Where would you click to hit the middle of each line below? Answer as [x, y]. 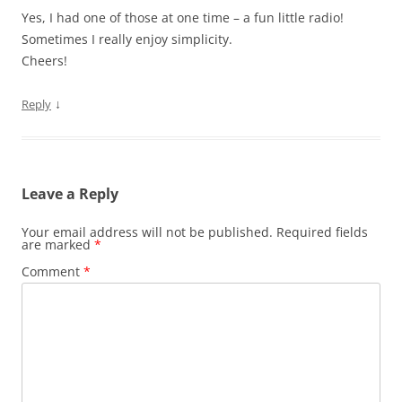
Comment [52, 272]
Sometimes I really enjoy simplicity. [127, 39]
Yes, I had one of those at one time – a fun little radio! [183, 18]
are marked [58, 245]
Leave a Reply [70, 194]
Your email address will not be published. [147, 232]
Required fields [322, 232]
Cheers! [44, 61]
